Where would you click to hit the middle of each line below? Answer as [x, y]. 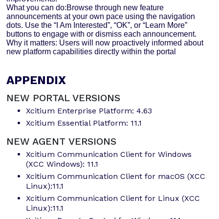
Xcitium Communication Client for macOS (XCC [116, 176]
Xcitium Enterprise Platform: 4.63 [89, 111]
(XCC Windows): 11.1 [62, 164]
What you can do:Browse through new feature [85, 8]
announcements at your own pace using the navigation [101, 17]
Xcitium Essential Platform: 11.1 [84, 123]
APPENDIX [36, 80]
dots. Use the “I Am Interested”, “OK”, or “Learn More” [97, 25]
